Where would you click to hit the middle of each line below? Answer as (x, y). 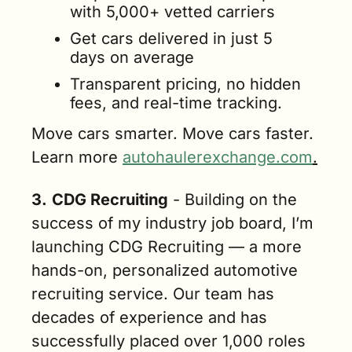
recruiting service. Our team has (153, 294)
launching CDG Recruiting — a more (167, 247)
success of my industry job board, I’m (172, 224)
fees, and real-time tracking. (178, 103)
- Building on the (233, 200)
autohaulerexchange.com (218, 158)
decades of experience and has (149, 318)
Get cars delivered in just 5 (171, 39)
